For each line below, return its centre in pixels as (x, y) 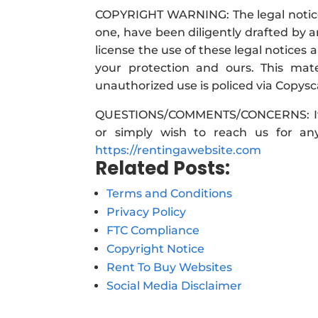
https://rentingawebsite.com (179, 150)
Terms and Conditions (170, 193)
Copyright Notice (156, 249)
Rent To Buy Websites (170, 267)
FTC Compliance (153, 230)
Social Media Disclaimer (175, 286)
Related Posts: (163, 168)
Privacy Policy (147, 212)
